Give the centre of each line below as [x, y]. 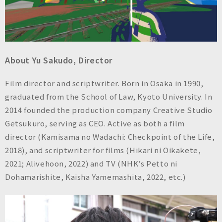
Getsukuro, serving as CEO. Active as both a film [95, 123]
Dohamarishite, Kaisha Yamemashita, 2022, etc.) [95, 177]
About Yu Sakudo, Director [59, 60]
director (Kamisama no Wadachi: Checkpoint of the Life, [110, 137]
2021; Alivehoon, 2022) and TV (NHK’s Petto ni [91, 164]
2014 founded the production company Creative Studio [109, 110]
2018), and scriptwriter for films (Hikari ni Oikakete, [103, 150]
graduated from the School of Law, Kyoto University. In [109, 97]
